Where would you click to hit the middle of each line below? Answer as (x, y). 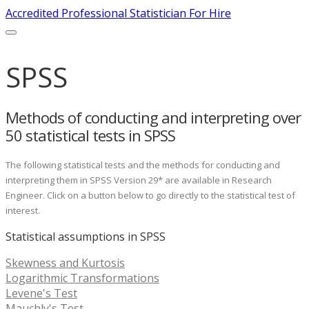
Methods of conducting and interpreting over (153, 118)
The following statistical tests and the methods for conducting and (143, 165)
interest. (23, 210)
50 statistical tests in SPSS (90, 136)
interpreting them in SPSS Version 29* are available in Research (139, 180)
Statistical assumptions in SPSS (86, 236)
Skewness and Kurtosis (65, 262)
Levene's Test (41, 293)
